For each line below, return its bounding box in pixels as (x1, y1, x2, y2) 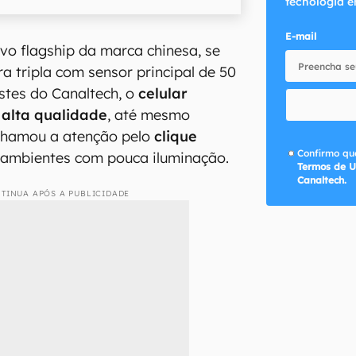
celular (138, 83, 188, 103)
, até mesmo (107, 105, 191, 124)
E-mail (284, 30, 316, 42)
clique (154, 126, 198, 145)
